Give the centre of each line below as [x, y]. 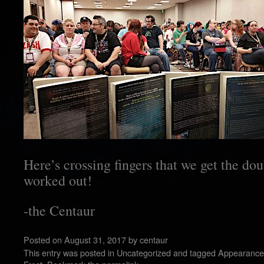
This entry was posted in [70, 253]
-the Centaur [59, 210]
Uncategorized [144, 253]
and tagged [194, 253]
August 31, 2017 [95, 240]
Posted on [43, 240]
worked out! [58, 180]
